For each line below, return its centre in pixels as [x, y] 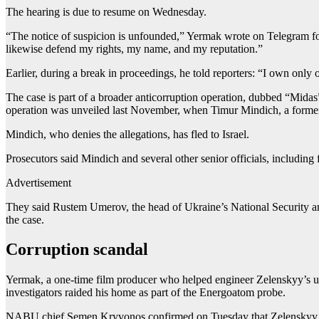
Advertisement [38, 182]
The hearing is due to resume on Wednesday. [106, 11]
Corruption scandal [77, 250]
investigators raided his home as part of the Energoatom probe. [146, 293]
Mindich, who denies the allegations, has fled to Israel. [127, 134]
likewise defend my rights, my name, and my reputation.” [134, 48]
